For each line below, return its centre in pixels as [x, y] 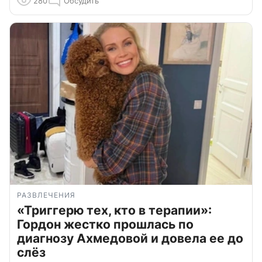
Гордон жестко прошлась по [105, 224]
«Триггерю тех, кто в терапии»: [114, 210]
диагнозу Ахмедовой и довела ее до [130, 238]
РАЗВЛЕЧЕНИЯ [46, 195]
